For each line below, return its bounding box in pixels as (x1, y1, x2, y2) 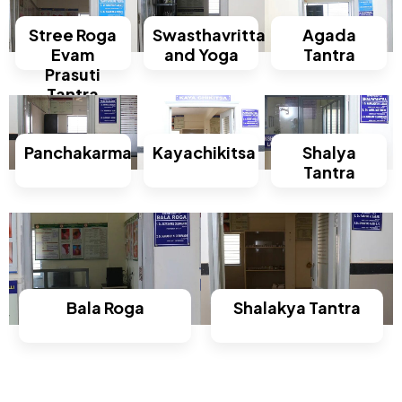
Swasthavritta (152, 23, 266, 45)
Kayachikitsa (152, 141, 256, 162)
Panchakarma (24, 141, 133, 162)
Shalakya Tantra (233, 296, 361, 318)
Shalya (301, 141, 356, 162)
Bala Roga (66, 296, 144, 318)
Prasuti (45, 63, 101, 84)
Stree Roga (29, 23, 118, 45)
